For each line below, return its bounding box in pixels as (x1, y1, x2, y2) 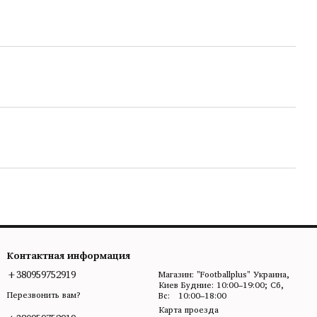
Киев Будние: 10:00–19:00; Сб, (158, 278, 181, 292)
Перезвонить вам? (7, 287, 81, 301)
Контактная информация (7, 247, 130, 263)
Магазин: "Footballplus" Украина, (158, 267, 289, 281)
